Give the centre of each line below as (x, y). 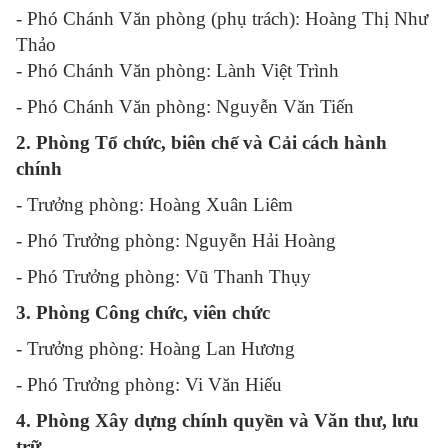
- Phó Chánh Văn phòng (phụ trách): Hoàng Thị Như (222, 18)
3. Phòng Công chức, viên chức (143, 312)
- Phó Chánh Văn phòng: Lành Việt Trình (178, 70)
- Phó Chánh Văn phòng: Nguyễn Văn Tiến (185, 106)
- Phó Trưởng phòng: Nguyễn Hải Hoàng (176, 240)
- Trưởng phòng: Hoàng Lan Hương (156, 348)
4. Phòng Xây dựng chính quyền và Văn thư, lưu (217, 420)
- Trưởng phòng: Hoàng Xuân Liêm (155, 204)
